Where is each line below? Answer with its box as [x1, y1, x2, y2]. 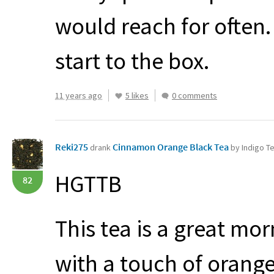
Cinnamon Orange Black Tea [113, 141, 231, 153]
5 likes [125, 90, 149, 101]
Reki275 [55, 141, 88, 153]
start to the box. [55, 46, 209, 75]
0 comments [172, 90, 217, 101]
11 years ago [55, 90, 102, 101]
